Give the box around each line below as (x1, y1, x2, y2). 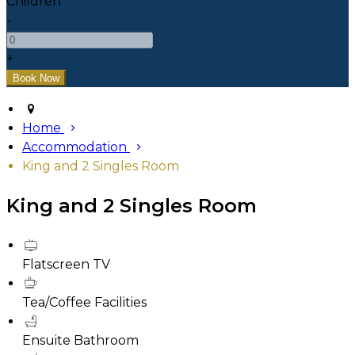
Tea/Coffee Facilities (22, 294, 147, 310)
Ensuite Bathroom (22, 332, 139, 348)
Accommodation (22, 139, 127, 155)
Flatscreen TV (22, 256, 110, 272)
